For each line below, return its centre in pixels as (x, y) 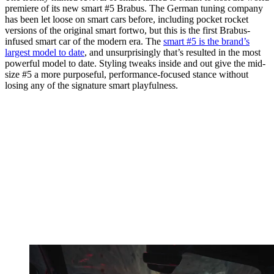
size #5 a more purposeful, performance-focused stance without (127, 75)
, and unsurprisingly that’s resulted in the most (172, 53)
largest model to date (45, 53)
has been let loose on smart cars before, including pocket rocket (127, 20)
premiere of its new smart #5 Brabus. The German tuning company (134, 9)
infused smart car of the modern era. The (84, 42)
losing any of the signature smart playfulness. (91, 86)
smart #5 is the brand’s (206, 42)
